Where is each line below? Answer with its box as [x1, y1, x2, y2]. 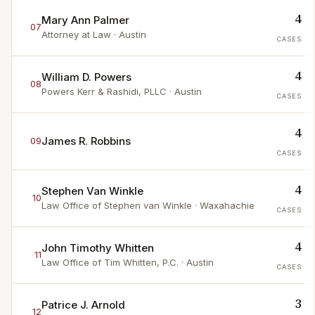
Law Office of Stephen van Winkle [41, 200, 192, 212]
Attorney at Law [41, 29, 111, 41]
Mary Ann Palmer [41, 13, 129, 27]
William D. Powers [41, 70, 131, 84]
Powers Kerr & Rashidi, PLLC [41, 86, 167, 98]
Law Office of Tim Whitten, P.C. [41, 257, 179, 269]
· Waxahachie [192, 200, 255, 212]
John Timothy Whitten [41, 241, 154, 255]
